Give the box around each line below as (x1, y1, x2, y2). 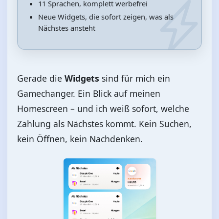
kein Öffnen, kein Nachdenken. (17, 132, 143, 145)
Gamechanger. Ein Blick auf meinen (17, 87, 160, 99)
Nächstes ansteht (38, 22, 95, 33)
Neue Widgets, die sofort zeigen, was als (38, 11, 174, 22)
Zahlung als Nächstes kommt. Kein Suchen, (17, 117, 192, 130)
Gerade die (17, 72, 65, 84)
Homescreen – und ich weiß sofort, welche (17, 102, 189, 114)
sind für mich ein (99, 72, 170, 84)
